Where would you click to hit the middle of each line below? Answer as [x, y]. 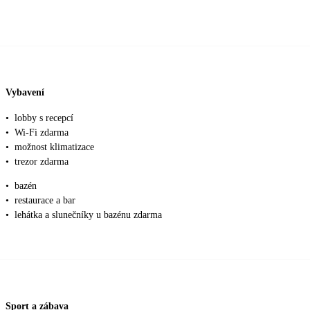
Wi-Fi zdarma [42, 133]
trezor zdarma [42, 162]
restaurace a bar [45, 201]
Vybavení [25, 92]
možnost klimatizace [54, 147]
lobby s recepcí [44, 118]
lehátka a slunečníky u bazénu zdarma [88, 215]
